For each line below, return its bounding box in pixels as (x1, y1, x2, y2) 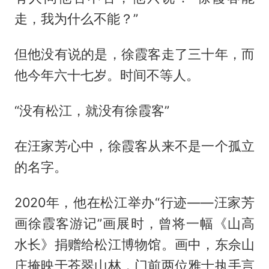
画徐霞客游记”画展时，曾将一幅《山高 (14, 215, 255, 231)
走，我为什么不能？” (14, 10, 138, 26)
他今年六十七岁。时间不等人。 (14, 67, 199, 83)
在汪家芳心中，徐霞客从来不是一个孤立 (14, 138, 255, 154)
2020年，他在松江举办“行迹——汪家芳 (14, 194, 255, 210)
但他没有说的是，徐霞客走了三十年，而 (14, 46, 255, 62)
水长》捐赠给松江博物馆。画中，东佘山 (14, 236, 255, 252)
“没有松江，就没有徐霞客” (14, 102, 169, 118)
